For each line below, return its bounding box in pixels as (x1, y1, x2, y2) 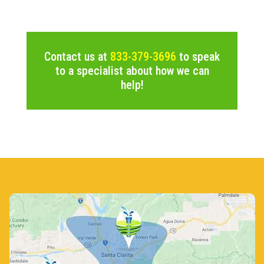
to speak (176, 49, 220, 64)
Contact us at (44, 49, 110, 64)
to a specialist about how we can (55, 63, 209, 78)
